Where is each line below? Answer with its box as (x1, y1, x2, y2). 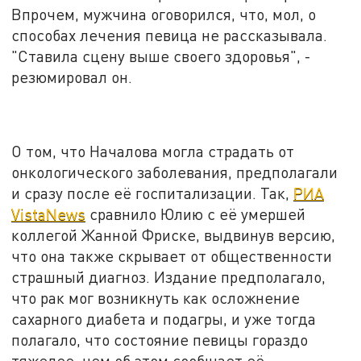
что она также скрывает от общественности (11, 246, 333, 265)
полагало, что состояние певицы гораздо (11, 330, 309, 349)
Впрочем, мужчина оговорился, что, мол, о (11, 5, 317, 24)
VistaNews (11, 204, 86, 223)
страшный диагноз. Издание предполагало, (11, 267, 326, 286)
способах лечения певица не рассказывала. (11, 26, 328, 45)
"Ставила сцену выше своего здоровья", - (11, 47, 312, 66)
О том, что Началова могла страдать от (11, 141, 295, 160)
